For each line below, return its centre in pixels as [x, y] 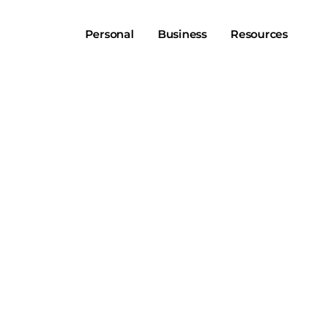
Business [182, 34]
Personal [109, 34]
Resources [259, 34]
